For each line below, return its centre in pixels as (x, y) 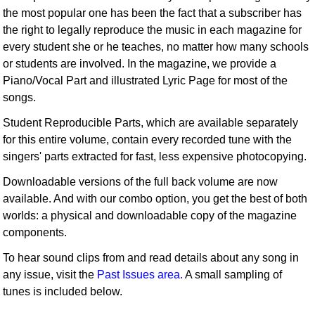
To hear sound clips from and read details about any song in (151, 257)
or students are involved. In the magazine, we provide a (140, 63)
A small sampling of (233, 274)
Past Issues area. (140, 274)
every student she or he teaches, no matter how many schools (156, 46)
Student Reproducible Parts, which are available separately (151, 122)
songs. (20, 97)
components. (35, 232)
